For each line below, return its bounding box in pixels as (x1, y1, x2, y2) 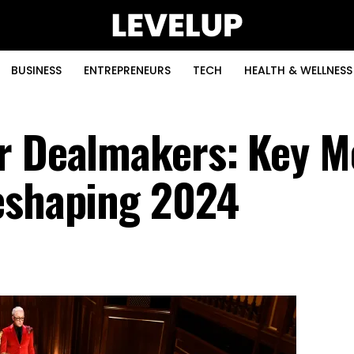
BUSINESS (11, 62, 62, 78)
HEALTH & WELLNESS (244, 62, 352, 78)
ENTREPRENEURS (84, 62, 171, 78)
